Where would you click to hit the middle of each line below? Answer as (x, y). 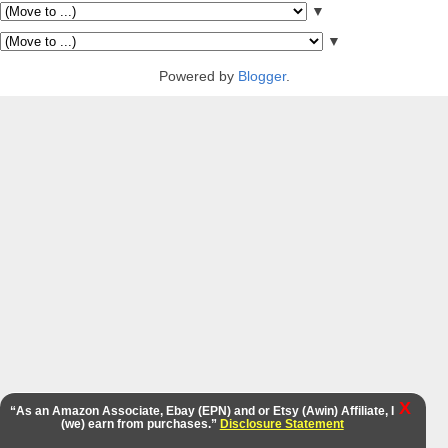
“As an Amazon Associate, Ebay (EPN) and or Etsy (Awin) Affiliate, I (202, 411)
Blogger (261, 76)
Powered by (198, 76)
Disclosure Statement (281, 424)
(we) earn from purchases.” (140, 424)
